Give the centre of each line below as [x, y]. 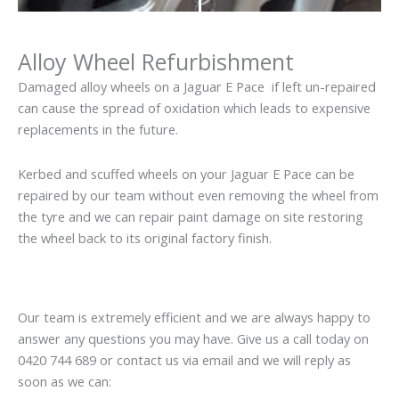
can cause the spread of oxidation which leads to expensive [194, 108]
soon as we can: [65, 382]
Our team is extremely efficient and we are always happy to [194, 318]
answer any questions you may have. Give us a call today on [193, 339]
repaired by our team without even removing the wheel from [198, 195]
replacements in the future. [98, 130]
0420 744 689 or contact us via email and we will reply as [184, 360]
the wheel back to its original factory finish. [145, 237]
